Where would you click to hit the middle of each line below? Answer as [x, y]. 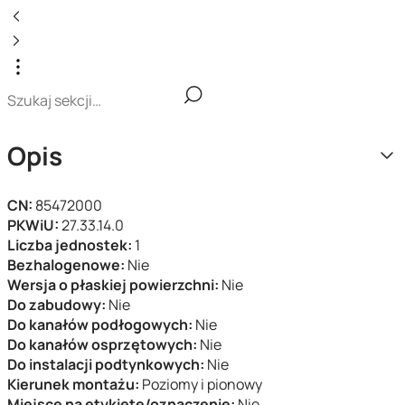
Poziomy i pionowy [202, 384]
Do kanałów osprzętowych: [104, 344]
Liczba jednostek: [71, 245]
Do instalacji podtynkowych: [107, 364]
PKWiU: [34, 225]
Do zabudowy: [58, 305]
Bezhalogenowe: [67, 265]
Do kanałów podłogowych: [101, 325]
